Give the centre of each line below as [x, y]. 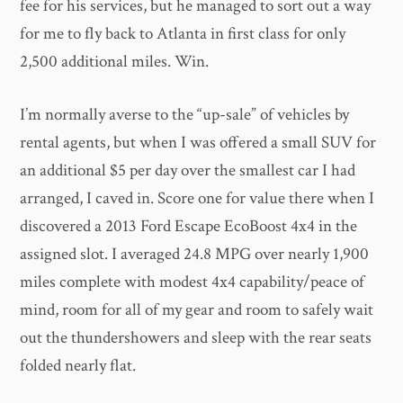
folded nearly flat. [78, 366]
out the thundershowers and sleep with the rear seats [196, 338]
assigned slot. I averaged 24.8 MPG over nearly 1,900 [195, 255]
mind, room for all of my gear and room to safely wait [197, 310]
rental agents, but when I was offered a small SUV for [198, 143]
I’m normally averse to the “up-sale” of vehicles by [185, 115]
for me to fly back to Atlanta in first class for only [183, 33]
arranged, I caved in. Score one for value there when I [197, 199]
